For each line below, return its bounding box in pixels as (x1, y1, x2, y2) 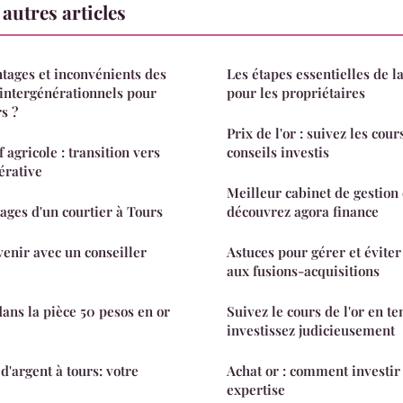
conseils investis (227, 142, 329, 161)
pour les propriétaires (227, 83, 365, 102)
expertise (227, 380, 285, 399)
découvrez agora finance (227, 201, 379, 220)
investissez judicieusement (227, 320, 395, 339)
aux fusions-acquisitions (227, 261, 380, 280)
